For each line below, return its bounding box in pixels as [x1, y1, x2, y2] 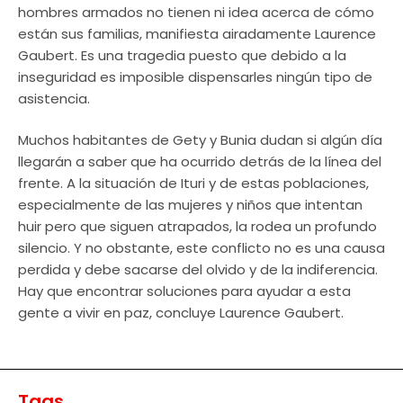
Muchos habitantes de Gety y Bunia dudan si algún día [18, 130, 382, 150]
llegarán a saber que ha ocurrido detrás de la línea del [18, 152, 381, 172]
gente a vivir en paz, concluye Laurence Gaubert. [18, 303, 344, 323]
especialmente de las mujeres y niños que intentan [18, 195, 363, 215]
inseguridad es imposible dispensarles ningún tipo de [18, 67, 372, 86]
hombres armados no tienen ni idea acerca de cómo [18, 2, 374, 22]
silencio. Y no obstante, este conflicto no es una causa [18, 238, 385, 258]
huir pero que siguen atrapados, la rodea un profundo [18, 217, 377, 237]
